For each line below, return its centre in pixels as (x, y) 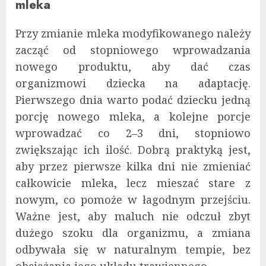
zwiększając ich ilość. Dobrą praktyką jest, (133, 149)
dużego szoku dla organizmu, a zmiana (133, 232)
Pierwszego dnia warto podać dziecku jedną (133, 99)
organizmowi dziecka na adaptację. (133, 83)
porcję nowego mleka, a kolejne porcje (133, 116)
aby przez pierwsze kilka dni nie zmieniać (133, 166)
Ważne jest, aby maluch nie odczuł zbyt (133, 216)
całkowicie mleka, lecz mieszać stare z (133, 183)
